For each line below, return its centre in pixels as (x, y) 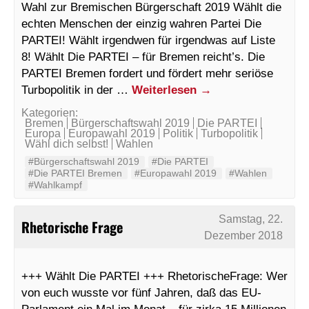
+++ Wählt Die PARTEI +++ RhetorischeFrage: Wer (154, 276)
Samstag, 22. (251, 219)
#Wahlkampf (55, 185)
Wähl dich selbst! (67, 143)
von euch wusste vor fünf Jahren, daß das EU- (141, 292)
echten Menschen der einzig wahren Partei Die (141, 23)
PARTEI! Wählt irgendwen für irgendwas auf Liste (148, 40)
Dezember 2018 (244, 235)
